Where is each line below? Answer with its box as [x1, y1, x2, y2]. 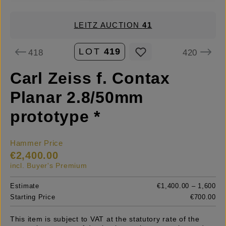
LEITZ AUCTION [74, 21, 143, 29]
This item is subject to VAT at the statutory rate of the [10, 215, 200, 223]
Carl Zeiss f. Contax [10, 69, 170, 88]
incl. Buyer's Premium [10, 161, 87, 170]
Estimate [10, 182, 39, 190]
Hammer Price [10, 139, 63, 148]
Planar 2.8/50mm [10, 88, 144, 107]
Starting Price [10, 193, 55, 201]
